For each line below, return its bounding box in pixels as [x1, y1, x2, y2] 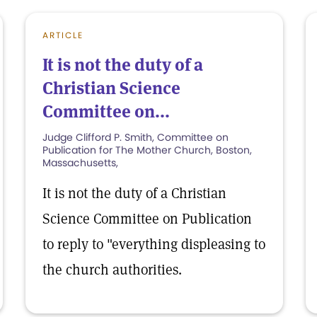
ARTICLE [42, 29, 83, 41]
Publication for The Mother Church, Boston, [42, 143, 252, 157]
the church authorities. [42, 260, 182, 279]
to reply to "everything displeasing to [42, 235, 265, 253]
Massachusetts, [42, 156, 118, 170]
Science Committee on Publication [42, 209, 252, 228]
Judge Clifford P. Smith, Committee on [42, 130, 229, 144]
